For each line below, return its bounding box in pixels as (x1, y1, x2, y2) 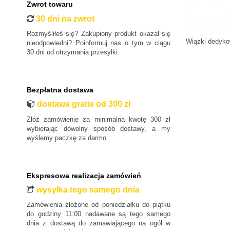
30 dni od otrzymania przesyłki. (27, 48, 120, 56)
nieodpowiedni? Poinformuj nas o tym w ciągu (27, 39, 170, 47)
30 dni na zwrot (36, 14, 94, 23)
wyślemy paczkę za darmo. (27, 133, 108, 142)
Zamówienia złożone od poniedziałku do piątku (27, 201, 170, 209)
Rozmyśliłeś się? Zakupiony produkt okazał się (27, 29, 170, 37)
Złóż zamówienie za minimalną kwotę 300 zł (27, 115, 170, 123)
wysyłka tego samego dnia (36, 185, 140, 194)
